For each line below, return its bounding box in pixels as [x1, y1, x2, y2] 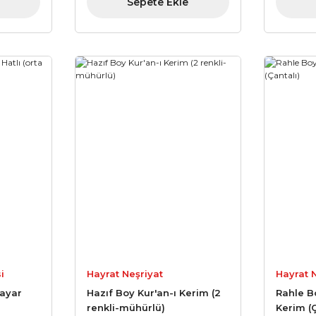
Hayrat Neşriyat [86, 268, 163, 280]
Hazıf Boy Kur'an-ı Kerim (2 [86, 287, 221, 299]
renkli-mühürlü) [86, 302, 165, 314]
